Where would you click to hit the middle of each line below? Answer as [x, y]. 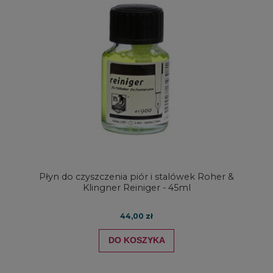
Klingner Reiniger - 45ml [136, 188]
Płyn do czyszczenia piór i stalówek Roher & [136, 177]
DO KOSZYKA [136, 240]
